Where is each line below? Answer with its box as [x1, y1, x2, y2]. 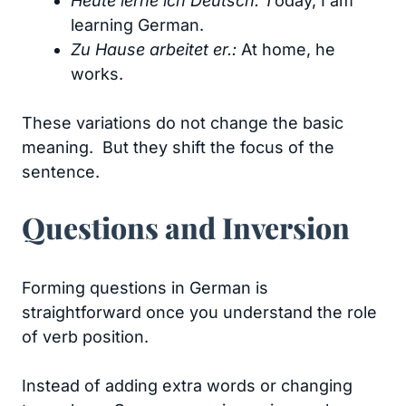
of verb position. [22, 327, 149, 346]
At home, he [241, 40, 335, 59]
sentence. [22, 162, 100, 181]
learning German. [71, 15, 204, 34]
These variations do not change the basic [22, 113, 343, 132]
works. [71, 64, 123, 83]
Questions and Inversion [22, 208, 350, 246]
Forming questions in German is [22, 278, 268, 297]
